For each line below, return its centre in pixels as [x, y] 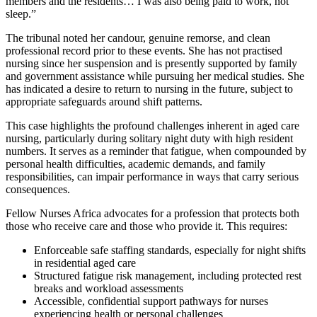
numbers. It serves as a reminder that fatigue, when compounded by [156, 151]
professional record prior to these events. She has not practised [144, 50]
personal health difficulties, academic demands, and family [136, 163]
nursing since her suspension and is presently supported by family [151, 63]
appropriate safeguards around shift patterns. [104, 101]
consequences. [38, 189]
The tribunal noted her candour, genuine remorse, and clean [138, 38]
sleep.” [21, 13]
